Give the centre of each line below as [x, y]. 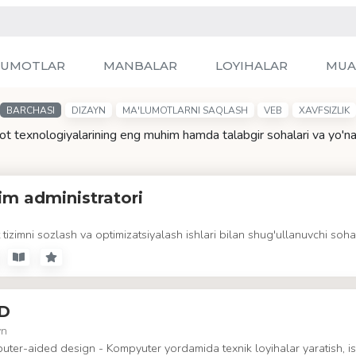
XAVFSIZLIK [325, 110]
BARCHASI [30, 110]
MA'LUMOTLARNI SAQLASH [185, 110]
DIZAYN [88, 110]
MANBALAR [140, 66]
